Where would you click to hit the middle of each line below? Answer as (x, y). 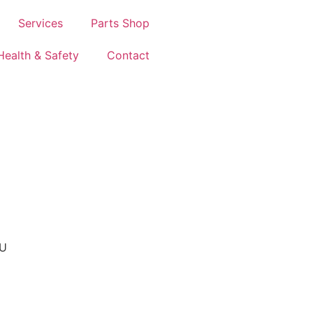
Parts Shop (120, 23)
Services (41, 23)
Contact (128, 55)
